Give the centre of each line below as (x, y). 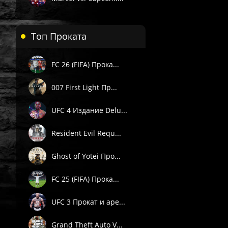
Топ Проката (59, 36)
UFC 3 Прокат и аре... (88, 202)
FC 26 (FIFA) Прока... (85, 64)
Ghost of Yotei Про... (86, 156)
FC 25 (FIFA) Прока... (85, 179)
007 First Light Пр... (84, 87)
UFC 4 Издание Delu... (89, 110)
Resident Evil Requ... (86, 133)
